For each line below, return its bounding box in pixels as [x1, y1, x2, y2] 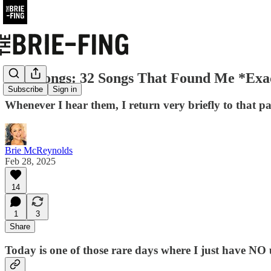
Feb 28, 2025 [5, 155, 56, 166]
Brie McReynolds [5, 145, 73, 155]
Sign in [53, 85, 77, 94]
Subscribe [8, 85, 43, 94]
